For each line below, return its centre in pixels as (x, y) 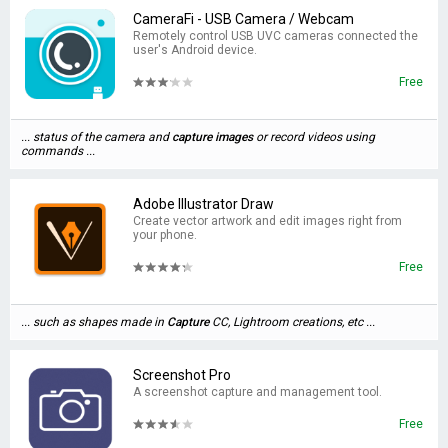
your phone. (165, 235)
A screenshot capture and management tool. (257, 392)
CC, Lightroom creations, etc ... (292, 322)
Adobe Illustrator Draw (203, 204)
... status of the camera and (96, 137)
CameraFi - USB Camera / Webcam (243, 19)
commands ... (58, 151)
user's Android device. (195, 50)
